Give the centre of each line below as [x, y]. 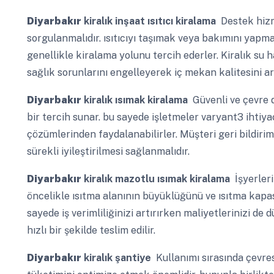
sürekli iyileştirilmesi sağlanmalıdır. [108, 151]
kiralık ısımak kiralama [134, 100]
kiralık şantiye [116, 258]
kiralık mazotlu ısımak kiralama [155, 179]
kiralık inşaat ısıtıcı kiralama [148, 21]
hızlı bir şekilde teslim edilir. [91, 230]
